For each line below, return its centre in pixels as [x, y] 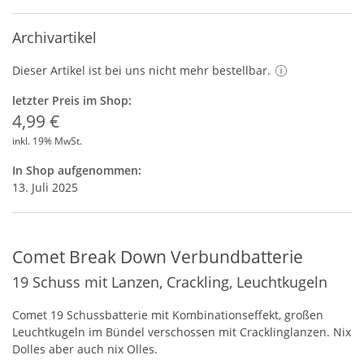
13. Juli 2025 [45, 187]
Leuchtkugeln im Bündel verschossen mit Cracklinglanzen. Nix [182, 332]
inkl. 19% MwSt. [47, 141]
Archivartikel [54, 37]
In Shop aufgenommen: [77, 170]
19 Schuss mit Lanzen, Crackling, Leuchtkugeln [170, 282]
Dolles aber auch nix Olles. [85, 349]
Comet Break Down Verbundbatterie [158, 257]
